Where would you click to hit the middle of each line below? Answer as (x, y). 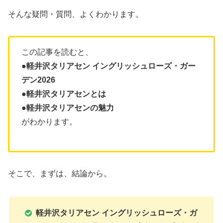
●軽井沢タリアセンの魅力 (68, 108)
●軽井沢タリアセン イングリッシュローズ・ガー (109, 66)
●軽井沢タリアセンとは (64, 94)
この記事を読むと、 (57, 52)
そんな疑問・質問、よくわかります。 (76, 14)
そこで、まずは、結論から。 (60, 174)
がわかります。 (49, 121)
